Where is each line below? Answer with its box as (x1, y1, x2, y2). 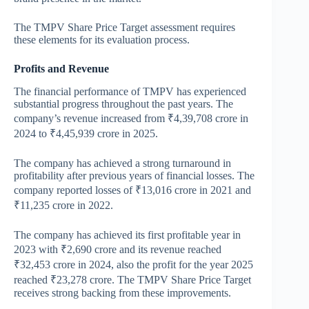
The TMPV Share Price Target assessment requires (14, 21, 235, 34)
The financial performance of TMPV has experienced (14, 85, 246, 97)
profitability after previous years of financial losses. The (14, 169, 255, 181)
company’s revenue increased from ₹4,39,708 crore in (14, 112, 248, 124)
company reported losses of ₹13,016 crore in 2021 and (14, 183, 251, 196)
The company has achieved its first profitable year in (14, 228, 241, 241)
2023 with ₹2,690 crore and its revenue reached (14, 243, 221, 255)
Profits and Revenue (14, 63, 109, 75)
